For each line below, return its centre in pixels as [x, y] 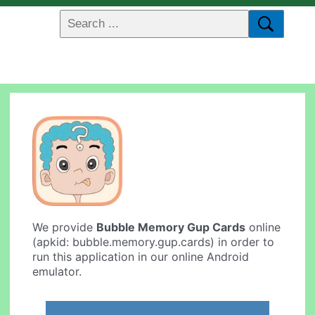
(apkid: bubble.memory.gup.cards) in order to [154, 242]
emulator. [57, 272]
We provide [65, 227]
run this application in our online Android [141, 257]
